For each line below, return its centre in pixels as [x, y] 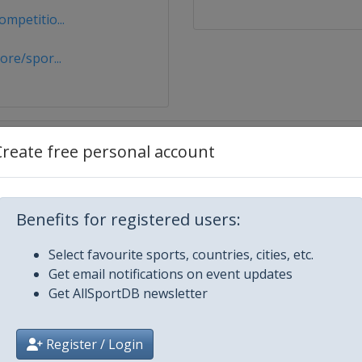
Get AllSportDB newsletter [128, 293]
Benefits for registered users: [128, 219]
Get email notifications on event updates [170, 274]
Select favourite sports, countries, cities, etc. [181, 255]
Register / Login [93, 344]
